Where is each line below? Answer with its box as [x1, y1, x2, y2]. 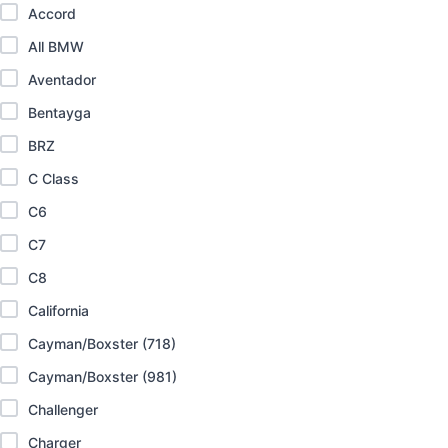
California [28, 302, 89, 320]
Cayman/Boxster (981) [28, 368, 177, 386]
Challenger [28, 401, 98, 419]
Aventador [28, 71, 96, 89]
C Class [28, 170, 79, 188]
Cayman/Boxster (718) [28, 335, 176, 353]
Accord [28, 5, 76, 23]
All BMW [28, 38, 84, 56]
